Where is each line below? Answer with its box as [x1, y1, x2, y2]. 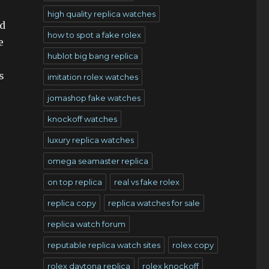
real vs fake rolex [113, 177, 180, 187]
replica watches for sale [107, 198, 200, 208]
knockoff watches [47, 114, 117, 124]
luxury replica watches [47, 135, 134, 145]
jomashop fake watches [47, 93, 141, 103]
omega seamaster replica [47, 156, 148, 166]
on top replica [47, 177, 102, 187]
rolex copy [172, 240, 214, 250]
